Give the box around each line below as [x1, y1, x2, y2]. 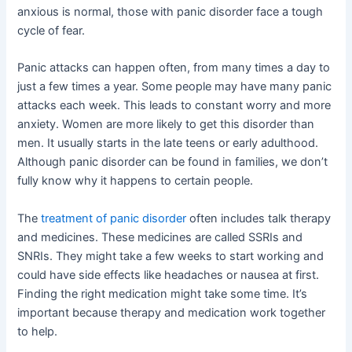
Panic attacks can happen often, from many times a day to [17, 60, 331, 75]
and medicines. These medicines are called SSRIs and [17, 229, 303, 244]
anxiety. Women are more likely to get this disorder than [17, 117, 315, 132]
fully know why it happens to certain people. [17, 174, 254, 189]
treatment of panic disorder [41, 211, 187, 225]
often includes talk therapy [186, 211, 332, 225]
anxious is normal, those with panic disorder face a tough [17, 5, 324, 20]
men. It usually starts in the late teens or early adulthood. [17, 136, 319, 151]
